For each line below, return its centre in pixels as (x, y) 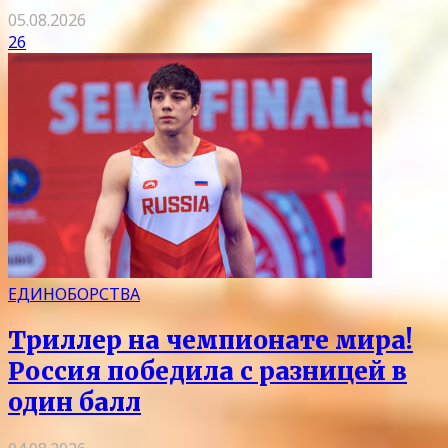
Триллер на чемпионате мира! (210, 341)
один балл (74, 403)
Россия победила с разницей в (207, 372)
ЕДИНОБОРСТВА (74, 294)
